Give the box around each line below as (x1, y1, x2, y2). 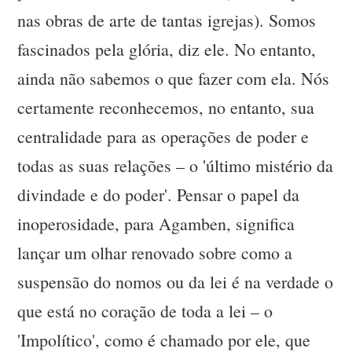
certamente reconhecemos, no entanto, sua (17, 96, 315, 119)
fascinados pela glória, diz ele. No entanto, (17, 38, 317, 61)
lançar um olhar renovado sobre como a (17, 241, 293, 265)
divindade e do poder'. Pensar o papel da (17, 183, 300, 207)
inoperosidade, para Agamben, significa (17, 212, 295, 236)
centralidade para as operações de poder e (17, 125, 310, 148)
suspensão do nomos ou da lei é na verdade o (17, 270, 334, 294)
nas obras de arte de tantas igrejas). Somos (17, 9, 317, 32)
